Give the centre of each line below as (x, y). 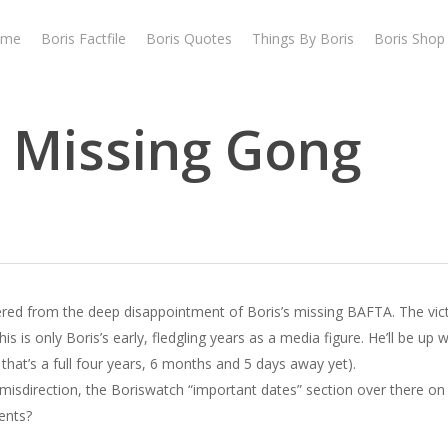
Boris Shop (409, 38)
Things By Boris (303, 38)
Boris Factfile (83, 38)
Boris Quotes (189, 38)
